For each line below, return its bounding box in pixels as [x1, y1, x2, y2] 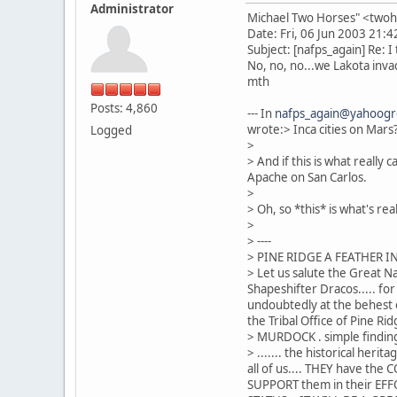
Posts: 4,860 [90, 99, 158, 116]
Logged [90, 121, 132, 138]
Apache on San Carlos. [247, 168, 367, 185]
